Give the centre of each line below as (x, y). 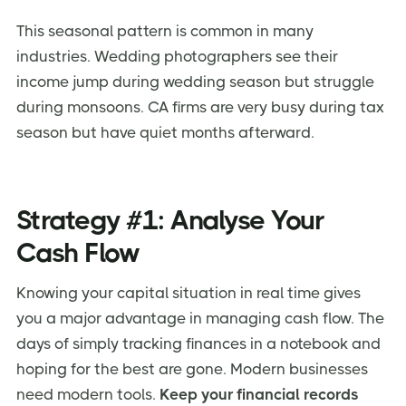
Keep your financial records (259, 394)
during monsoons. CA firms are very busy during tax (200, 107)
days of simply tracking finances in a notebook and (198, 343)
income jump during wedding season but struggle (195, 82)
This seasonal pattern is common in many (165, 31)
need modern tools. (88, 394)
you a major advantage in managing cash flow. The (200, 318)
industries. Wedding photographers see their (177, 57)
